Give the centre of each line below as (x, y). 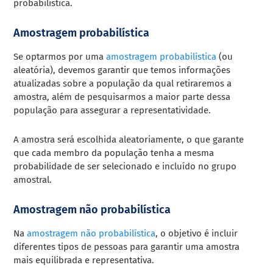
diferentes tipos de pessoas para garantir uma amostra (127, 246)
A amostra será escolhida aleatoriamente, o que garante (129, 139)
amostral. (33, 179)
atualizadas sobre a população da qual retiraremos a (123, 83)
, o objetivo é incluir (197, 233)
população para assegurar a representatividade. (112, 110)
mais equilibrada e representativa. (84, 260)
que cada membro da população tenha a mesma (114, 153)
